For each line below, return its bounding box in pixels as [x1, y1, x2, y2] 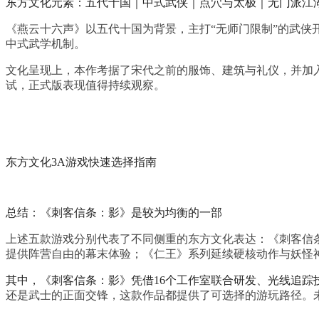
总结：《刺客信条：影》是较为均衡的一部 [6, 206, 222, 219]
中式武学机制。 [6, 37, 85, 50]
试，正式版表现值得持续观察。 [6, 78, 165, 91]
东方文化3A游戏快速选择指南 [6, 155, 157, 168]
